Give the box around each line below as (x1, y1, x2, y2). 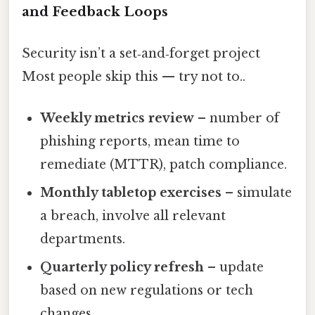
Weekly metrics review (40, 110, 195, 127)
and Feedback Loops (22, 3, 168, 20)
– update (204, 259, 264, 276)
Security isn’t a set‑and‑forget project (22, 46, 260, 62)
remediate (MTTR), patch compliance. (40, 157, 288, 173)
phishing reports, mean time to (40, 134, 240, 150)
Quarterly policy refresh (40, 259, 205, 276)
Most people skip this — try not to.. (22, 69, 245, 85)
